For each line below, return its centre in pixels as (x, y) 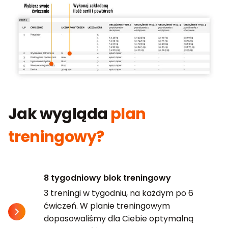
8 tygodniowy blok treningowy (107, 178)
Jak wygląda (59, 114)
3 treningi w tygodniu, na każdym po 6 (119, 193)
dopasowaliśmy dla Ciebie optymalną (119, 219)
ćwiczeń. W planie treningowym (107, 206)
